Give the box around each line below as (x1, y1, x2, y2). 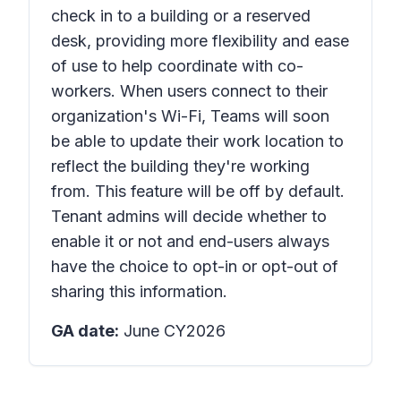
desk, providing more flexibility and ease (51, 31, 349, 50)
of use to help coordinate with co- (51, 56, 303, 75)
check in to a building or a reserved (51, 6, 311, 25)
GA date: (51, 321, 119, 340)
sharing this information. (51, 282, 227, 301)
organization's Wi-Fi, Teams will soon (51, 107, 329, 125)
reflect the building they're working (51, 157, 310, 175)
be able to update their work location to (51, 132, 344, 150)
